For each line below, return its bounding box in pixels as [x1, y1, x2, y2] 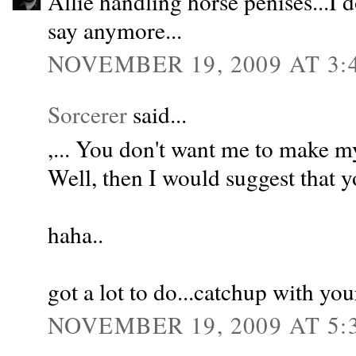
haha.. [48, 219, 103, 250]
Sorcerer [48, 99, 127, 130]
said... [127, 99, 187, 130]
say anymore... [48, 14, 182, 46]
